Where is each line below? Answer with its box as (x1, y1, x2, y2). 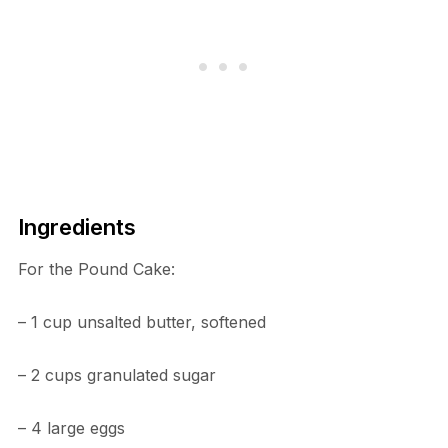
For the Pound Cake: (17, 258, 175, 279)
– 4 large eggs (17, 417, 125, 438)
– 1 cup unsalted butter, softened (17, 311, 266, 332)
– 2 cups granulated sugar (17, 364, 216, 385)
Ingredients (17, 213, 136, 240)
